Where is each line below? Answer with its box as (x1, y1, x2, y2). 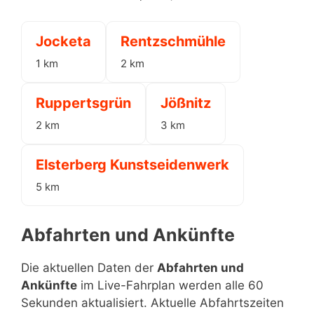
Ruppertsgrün (36, 95, 131, 111)
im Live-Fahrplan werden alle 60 (77, 278, 264, 292)
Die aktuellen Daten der (21, 260, 157, 275)
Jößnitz (161, 95, 211, 111)
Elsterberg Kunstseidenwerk (36, 156, 229, 173)
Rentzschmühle (121, 33, 226, 50)
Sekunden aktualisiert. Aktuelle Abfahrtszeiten (21, 295, 284, 310)
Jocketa (36, 33, 91, 50)
